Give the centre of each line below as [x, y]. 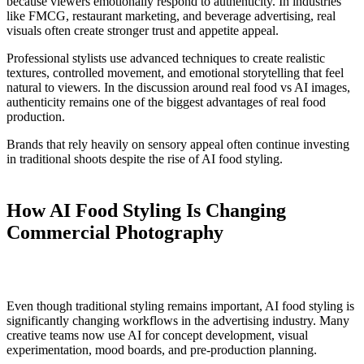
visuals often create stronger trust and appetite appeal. [143, 31]
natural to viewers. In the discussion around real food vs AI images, [178, 88]
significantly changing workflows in [100, 321]
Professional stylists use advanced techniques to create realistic [166, 58]
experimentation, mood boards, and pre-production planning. [162, 350]
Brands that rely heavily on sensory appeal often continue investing [178, 145]
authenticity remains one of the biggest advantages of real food [166, 102]
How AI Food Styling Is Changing [146, 211]
